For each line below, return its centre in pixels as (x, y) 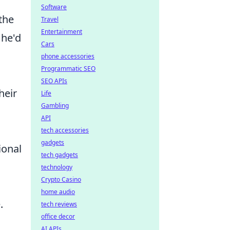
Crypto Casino (61, 179)
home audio (58, 192)
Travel (50, 19)
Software (54, 7)
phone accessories (68, 56)
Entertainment (62, 32)
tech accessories (65, 130)
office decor (58, 216)
